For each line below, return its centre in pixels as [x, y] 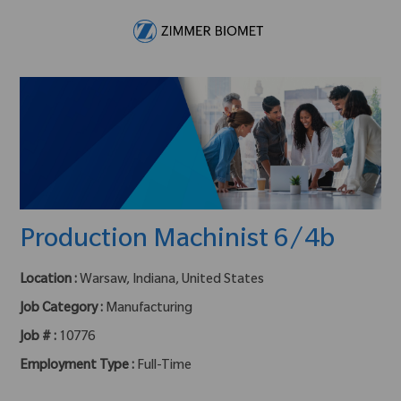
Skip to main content [200, 8]
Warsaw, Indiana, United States [172, 281]
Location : [50, 281]
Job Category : [63, 309]
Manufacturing [149, 309]
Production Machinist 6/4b [178, 241]
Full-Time [165, 367]
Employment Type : [79, 367]
